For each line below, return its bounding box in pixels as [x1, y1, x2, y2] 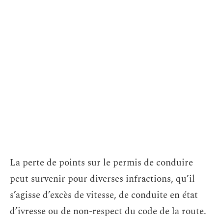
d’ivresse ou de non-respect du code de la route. [10, 204, 206, 219]
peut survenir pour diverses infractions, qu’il [10, 172, 195, 186]
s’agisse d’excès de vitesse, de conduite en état [10, 188, 198, 202]
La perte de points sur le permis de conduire [10, 156, 193, 170]
